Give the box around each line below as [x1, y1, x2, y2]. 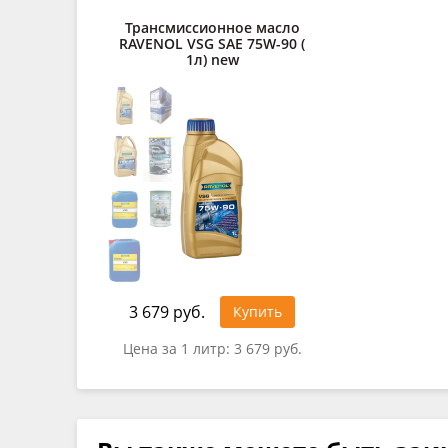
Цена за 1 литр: [122, 338, 234, 358]
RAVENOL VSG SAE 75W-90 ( [119, 33, 305, 53]
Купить [233, 301, 282, 321]
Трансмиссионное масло [124, 17, 300, 37]
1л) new [185, 49, 239, 69]
